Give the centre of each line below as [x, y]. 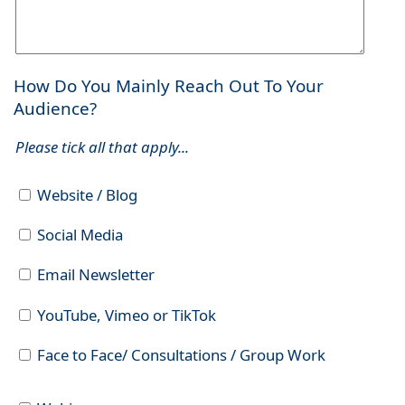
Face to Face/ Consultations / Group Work [179, 354]
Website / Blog [85, 195]
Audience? [55, 109]
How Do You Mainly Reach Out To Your [169, 86]
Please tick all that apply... [102, 147]
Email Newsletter [94, 275]
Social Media [78, 235]
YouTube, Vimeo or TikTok [124, 315]
